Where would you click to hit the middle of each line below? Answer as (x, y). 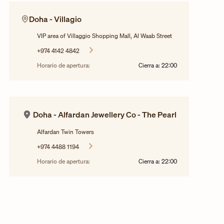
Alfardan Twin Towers (65, 132)
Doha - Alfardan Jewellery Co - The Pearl (105, 114)
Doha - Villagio (55, 19)
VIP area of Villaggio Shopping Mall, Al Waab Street (104, 36)
